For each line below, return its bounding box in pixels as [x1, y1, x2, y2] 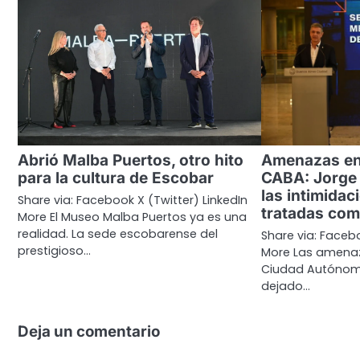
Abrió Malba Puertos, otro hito [18, 151, 243, 170]
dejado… [261, 278, 311, 295]
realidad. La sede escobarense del [18, 226, 218, 243]
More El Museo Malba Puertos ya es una [18, 209, 247, 226]
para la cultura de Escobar [18, 169, 214, 188]
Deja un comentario [18, 322, 160, 342]
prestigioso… [18, 243, 91, 260]
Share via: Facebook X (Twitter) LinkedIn [18, 192, 247, 209]
